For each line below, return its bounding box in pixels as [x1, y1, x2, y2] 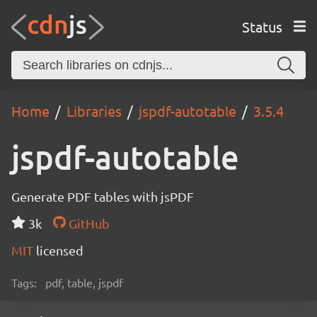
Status [241, 17, 282, 35]
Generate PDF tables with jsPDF [11, 189, 194, 204]
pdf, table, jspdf [45, 275, 123, 289]
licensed [36, 243, 83, 258]
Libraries [67, 102, 122, 120]
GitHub [65, 216, 110, 231]
